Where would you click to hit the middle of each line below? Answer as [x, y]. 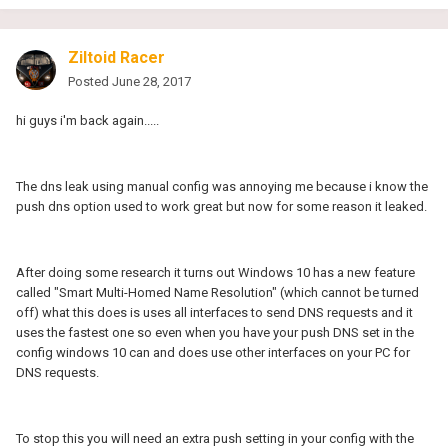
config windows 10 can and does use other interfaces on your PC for [213, 352]
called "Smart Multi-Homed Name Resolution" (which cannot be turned [217, 292]
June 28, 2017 [151, 81]
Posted [90, 81]
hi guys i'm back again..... [87, 120]
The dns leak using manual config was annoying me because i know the [222, 186]
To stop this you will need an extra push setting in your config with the [215, 438]
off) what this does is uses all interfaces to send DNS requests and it [214, 312]
